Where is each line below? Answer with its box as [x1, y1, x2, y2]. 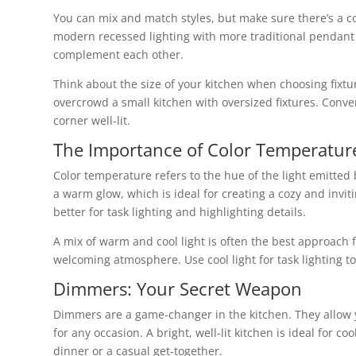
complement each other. [53, 47, 184, 62]
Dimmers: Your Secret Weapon [53, 277, 302, 300]
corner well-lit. [53, 113, 130, 128]
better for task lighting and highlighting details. [53, 204, 306, 219]
